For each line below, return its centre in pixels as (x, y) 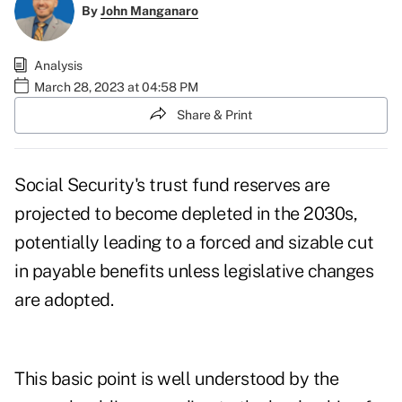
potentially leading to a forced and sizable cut (194, 243)
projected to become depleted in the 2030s (184, 214)
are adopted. (64, 300)
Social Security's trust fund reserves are (172, 185)
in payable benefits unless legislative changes (194, 271)
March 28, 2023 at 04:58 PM (116, 87)
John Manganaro (149, 11)
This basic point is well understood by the (176, 379)
